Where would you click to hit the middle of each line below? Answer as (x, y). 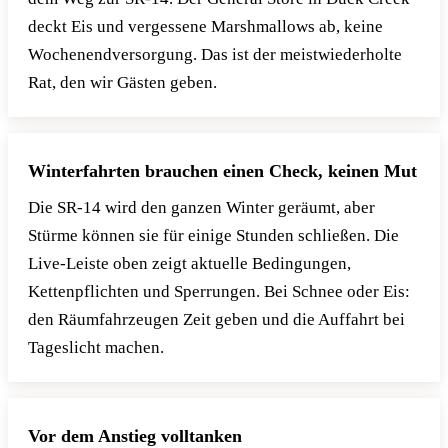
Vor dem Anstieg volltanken (135, 435)
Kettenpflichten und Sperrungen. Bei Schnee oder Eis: (219, 291)
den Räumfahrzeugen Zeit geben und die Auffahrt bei (216, 319)
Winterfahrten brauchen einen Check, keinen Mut (222, 170)
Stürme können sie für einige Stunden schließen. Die (213, 235)
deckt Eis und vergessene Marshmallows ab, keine (205, 26)
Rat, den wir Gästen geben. (122, 82)
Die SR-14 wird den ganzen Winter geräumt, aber (201, 207)
